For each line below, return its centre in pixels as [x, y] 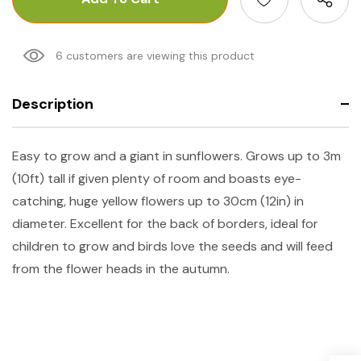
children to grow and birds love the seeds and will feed [172, 246]
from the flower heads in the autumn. [121, 268]
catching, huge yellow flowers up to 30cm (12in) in [158, 201]
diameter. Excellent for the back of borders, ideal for [165, 223]
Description [53, 104]
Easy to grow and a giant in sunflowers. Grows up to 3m [176, 156]
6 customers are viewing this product [155, 55]
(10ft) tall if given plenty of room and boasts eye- [157, 178]
